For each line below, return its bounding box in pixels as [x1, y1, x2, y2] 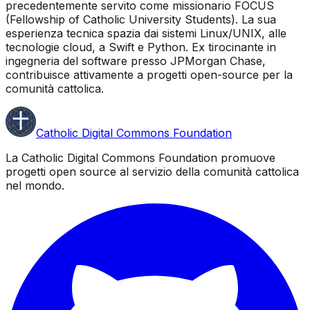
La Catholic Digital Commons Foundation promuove [6, 151, 275, 165]
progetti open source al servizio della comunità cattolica [6, 165, 299, 179]
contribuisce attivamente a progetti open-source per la [6, 68, 293, 82]
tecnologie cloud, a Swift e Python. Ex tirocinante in [6, 40, 276, 54]
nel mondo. [6, 179, 64, 192]
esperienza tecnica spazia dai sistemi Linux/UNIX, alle [6, 26, 286, 40]
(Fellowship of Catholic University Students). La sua [6, 12, 276, 26]
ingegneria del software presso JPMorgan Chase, [6, 54, 266, 68]
